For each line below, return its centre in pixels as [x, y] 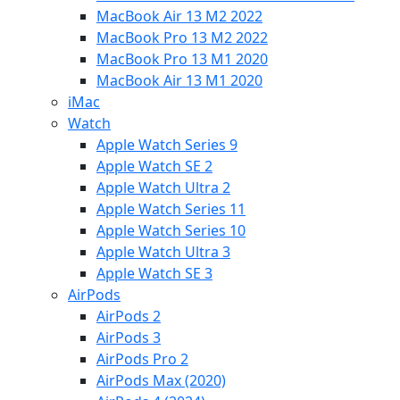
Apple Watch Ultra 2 [163, 187]
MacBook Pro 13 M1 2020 [182, 58]
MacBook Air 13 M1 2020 [179, 80]
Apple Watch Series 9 [167, 144]
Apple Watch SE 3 [154, 273]
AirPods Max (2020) [161, 380]
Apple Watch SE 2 [154, 166]
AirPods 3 [129, 337]
